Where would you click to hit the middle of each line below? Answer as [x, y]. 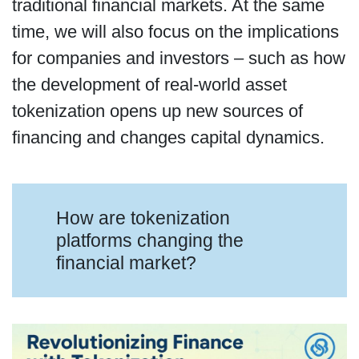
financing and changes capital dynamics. [168, 138]
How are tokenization [143, 218]
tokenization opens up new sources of [157, 111]
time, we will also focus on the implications [175, 32]
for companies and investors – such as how [178, 58]
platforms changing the [150, 240]
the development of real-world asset [149, 85]
